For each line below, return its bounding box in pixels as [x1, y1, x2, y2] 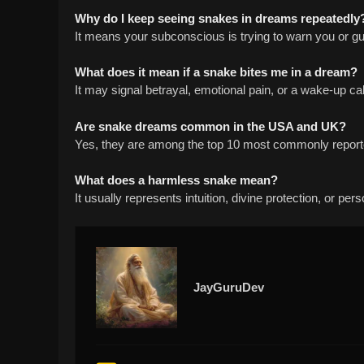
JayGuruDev [193, 279, 264, 294]
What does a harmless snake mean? [75, 173, 278, 188]
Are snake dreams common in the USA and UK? [75, 119, 346, 133]
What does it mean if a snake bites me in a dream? [75, 65, 357, 80]
